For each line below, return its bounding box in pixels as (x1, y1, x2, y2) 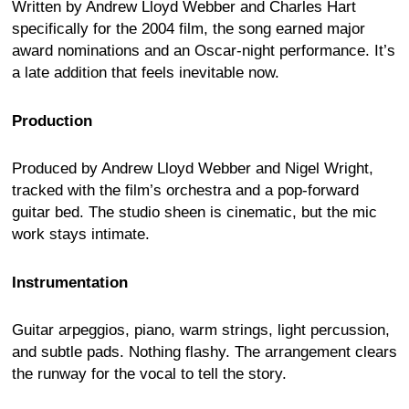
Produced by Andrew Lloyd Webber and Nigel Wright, (12, 160, 373, 178)
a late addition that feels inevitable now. (12, 64, 279, 82)
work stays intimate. (12, 225, 150, 244)
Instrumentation (12, 273, 128, 291)
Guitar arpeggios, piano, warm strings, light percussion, (12, 320, 390, 339)
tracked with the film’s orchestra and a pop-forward (12, 182, 359, 200)
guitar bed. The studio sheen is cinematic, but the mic (12, 204, 377, 222)
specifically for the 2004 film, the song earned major (12, 20, 365, 38)
